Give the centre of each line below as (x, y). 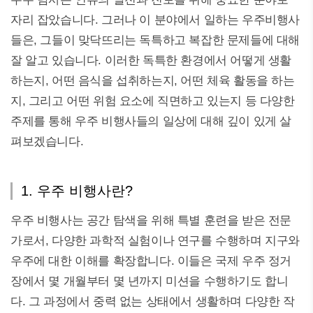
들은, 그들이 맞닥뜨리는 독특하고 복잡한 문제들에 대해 (155, 40)
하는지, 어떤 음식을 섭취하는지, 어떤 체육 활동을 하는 (153, 81)
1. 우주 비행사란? (77, 191)
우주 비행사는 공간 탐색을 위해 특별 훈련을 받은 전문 (151, 220)
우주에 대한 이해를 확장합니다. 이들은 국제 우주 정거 (151, 261)
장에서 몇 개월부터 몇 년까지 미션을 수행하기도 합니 (150, 281)
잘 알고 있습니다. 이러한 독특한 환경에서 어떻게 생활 (151, 60)
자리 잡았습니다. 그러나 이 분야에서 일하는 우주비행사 (155, 20)
